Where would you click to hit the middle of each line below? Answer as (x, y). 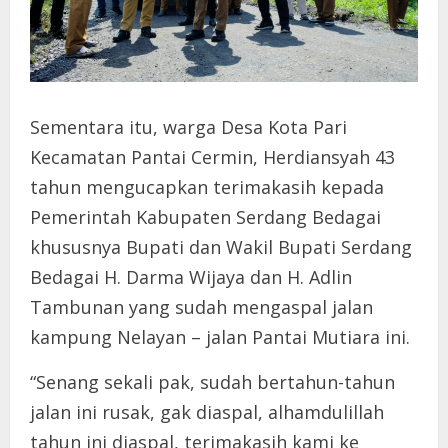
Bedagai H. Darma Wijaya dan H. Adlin (191, 276)
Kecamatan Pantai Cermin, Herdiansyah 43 (212, 156)
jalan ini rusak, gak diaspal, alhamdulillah (207, 411)
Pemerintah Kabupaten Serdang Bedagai (205, 216)
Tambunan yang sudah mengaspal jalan (201, 306)
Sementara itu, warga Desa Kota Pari (188, 126)
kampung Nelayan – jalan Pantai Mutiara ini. (220, 336)
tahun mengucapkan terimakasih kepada (207, 186)
